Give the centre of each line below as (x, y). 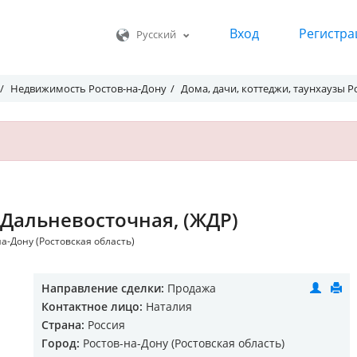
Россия (105, 325)
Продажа (190, 288)
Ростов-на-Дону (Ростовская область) (182, 343)
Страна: (63, 325)
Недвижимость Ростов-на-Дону (88, 88)
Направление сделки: (103, 288)
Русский (156, 35)
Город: (61, 343)
